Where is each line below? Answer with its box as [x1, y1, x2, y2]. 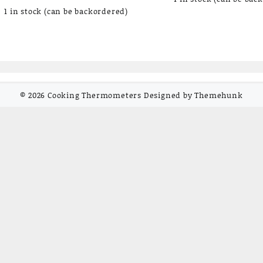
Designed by [143, 89, 193, 100]
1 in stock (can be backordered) [4, 6, 128, 17]
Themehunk [194, 89, 243, 100]
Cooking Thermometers [47, 89, 141, 100]
